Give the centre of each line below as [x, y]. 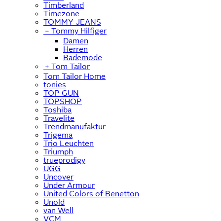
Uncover [58, 177]
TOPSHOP [63, 101]
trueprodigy [64, 160]
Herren [75, 49]
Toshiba [57, 110]
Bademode [83, 57]
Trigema [58, 135]
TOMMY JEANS [72, 22]
